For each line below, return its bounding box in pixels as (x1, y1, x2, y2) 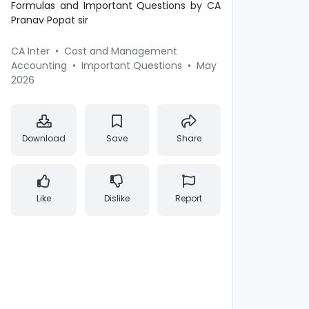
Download (22, 132, 66, 144)
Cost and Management (64, 44, 177, 58)
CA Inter (11, 44, 50, 58)
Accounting (11, 59, 67, 72)
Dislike (103, 192, 130, 204)
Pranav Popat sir (11, 13, 88, 27)
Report (175, 192, 203, 204)
